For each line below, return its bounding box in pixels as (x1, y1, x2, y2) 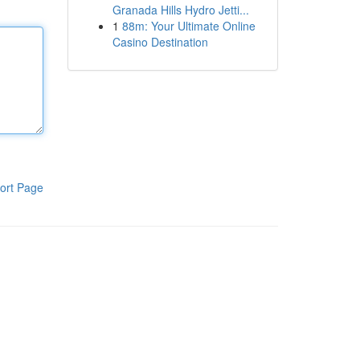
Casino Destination (112, 34, 208, 50)
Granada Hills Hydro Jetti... (112, 2, 249, 18)
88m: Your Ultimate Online (121, 18, 256, 34)
